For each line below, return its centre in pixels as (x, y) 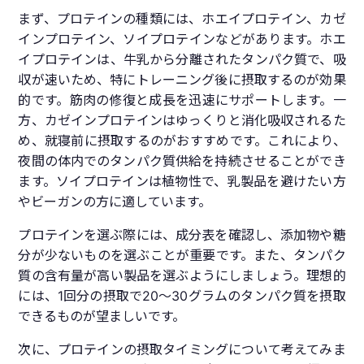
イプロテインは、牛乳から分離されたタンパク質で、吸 (182, 60)
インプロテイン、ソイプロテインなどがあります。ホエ (182, 39)
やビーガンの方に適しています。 (115, 202)
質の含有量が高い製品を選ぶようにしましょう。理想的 (182, 276)
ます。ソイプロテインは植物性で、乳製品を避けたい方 (182, 182)
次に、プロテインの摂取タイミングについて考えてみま (182, 350)
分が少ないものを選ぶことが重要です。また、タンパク (182, 256)
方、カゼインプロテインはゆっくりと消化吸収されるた (182, 121)
